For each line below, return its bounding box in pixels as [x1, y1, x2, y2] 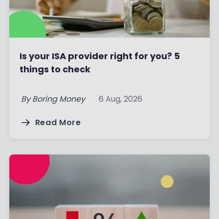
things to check [19, 63, 90, 75]
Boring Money [32, 93, 85, 105]
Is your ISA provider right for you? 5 [19, 50, 180, 62]
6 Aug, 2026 [98, 93, 142, 105]
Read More [35, 117, 81, 128]
